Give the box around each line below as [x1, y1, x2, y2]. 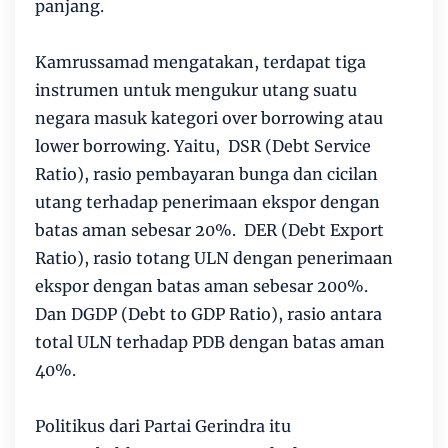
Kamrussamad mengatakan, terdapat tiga [35, 52, 366, 73]
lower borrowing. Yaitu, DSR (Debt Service [35, 136, 371, 157]
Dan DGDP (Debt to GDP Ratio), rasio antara [35, 304, 382, 325]
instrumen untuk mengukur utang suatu [35, 80, 357, 101]
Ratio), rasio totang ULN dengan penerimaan [35, 248, 393, 269]
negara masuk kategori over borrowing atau [35, 108, 383, 129]
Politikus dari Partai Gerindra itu [35, 416, 291, 437]
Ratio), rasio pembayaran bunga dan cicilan [35, 164, 378, 185]
